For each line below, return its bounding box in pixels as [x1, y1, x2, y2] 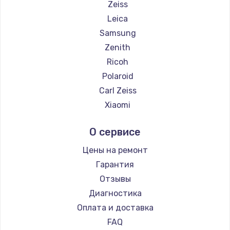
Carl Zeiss [99, 86, 137, 96]
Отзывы [99, 174, 131, 184]
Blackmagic [95, 143, 140, 154]
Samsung [99, 28, 136, 39]
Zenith [105, 43, 130, 53]
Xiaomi [105, 100, 130, 110]
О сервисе [89, 126, 141, 139]
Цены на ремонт [82, 145, 148, 156]
